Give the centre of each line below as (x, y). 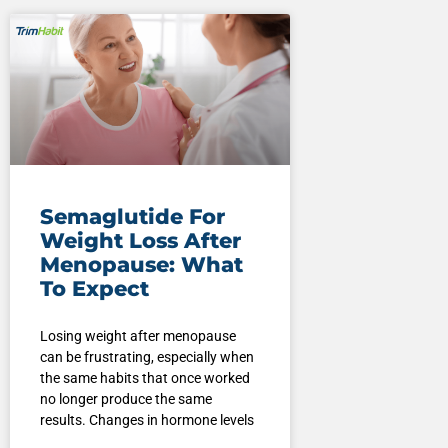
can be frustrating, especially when (146, 357)
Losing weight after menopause (137, 336)
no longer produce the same (125, 399)
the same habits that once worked (144, 378)
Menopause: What (141, 265)
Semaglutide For (132, 217)
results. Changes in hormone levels (146, 420)
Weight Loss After (140, 241)
